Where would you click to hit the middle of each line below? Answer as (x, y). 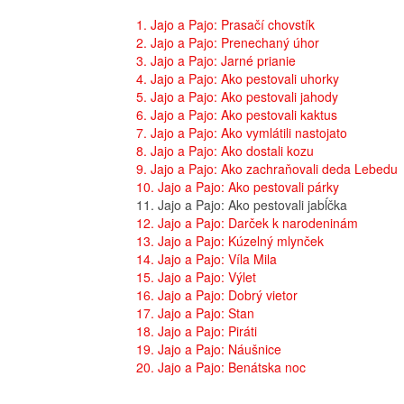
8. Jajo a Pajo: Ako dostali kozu (225, 151)
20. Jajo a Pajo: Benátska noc (221, 367)
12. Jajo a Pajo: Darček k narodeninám (247, 223)
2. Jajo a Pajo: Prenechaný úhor (228, 43)
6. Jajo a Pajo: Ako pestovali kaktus (237, 115)
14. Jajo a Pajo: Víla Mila (207, 259)
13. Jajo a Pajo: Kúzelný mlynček (230, 241)
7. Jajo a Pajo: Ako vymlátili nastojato (242, 133)
